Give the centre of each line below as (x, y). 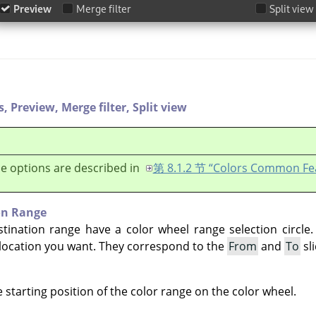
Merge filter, (97, 107)
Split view (160, 107)
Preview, (36, 107)
